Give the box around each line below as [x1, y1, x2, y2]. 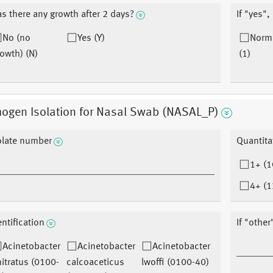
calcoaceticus [66, 258, 124, 268]
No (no [2, 34, 30, 44]
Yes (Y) [77, 34, 105, 44]
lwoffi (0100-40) [141, 258, 210, 268]
